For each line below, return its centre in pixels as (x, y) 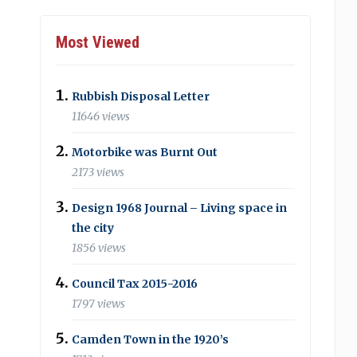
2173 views (98, 172)
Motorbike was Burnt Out (145, 152)
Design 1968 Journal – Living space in (180, 208)
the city (93, 228)
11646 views (101, 116)
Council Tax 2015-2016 (135, 283)
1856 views (99, 248)
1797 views (99, 304)
